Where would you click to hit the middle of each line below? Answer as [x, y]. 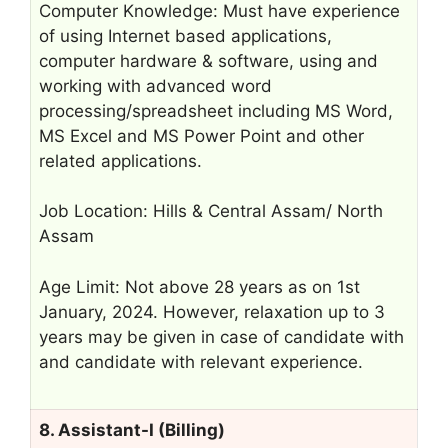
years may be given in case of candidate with [221, 336]
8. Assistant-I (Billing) [132, 429]
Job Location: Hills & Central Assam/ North [211, 211]
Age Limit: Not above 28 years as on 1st [199, 286]
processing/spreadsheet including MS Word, [216, 110]
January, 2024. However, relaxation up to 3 [212, 311]
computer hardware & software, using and [208, 60]
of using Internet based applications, [185, 35]
